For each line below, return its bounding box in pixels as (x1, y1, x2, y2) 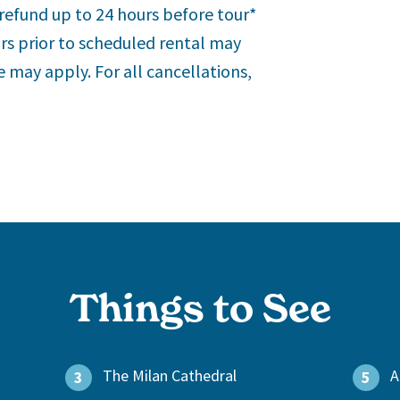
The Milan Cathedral (103, 365, 237, 387)
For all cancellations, (95, 60, 252, 83)
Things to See (69, 285, 331, 332)
